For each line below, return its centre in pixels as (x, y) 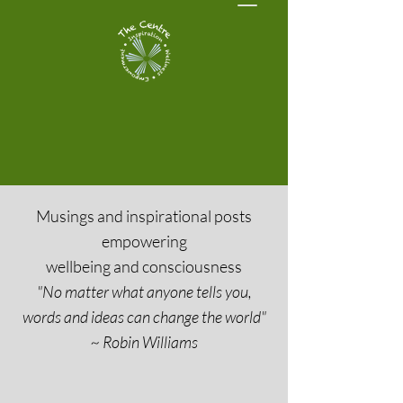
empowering (144, 241)
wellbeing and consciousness (144, 266)
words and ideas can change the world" (144, 317)
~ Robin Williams (144, 342)
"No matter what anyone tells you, (144, 291)
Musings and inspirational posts (144, 216)
